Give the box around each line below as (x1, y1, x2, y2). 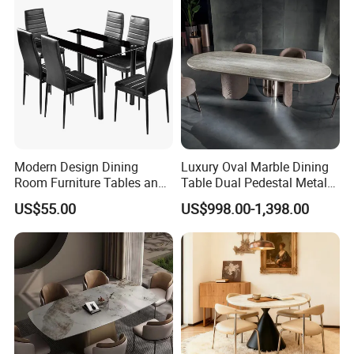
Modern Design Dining (14, 157, 139, 175)
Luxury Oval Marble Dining (180, 157, 329, 175)
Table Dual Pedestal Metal (180, 173, 327, 191)
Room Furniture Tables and (14, 173, 166, 191)
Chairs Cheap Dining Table (14, 189, 163, 207)
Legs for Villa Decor (180, 189, 290, 207)
